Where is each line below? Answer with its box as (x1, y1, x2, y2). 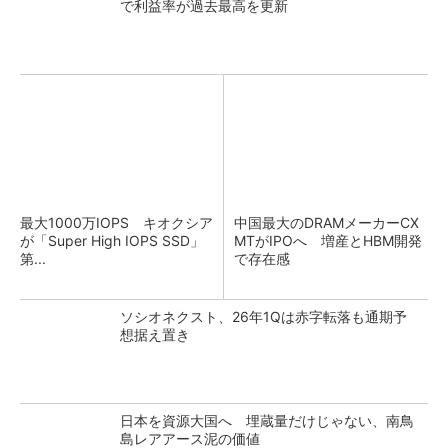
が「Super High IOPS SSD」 (20, 232, 204, 249)
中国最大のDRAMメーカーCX (234, 214, 419, 231)
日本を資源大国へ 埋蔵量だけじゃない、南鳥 (120, 412, 414, 429)
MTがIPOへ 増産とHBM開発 (234, 232, 422, 249)
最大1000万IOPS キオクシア (20, 214, 213, 231)
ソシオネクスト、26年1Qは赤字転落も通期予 (120, 308, 407, 325)
